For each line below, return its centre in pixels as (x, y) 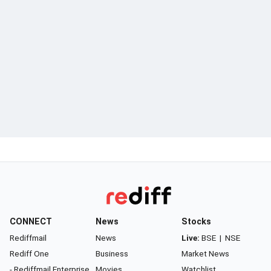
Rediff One (29, 254)
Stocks (196, 222)
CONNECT (31, 222)
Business (112, 254)
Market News (205, 254)
